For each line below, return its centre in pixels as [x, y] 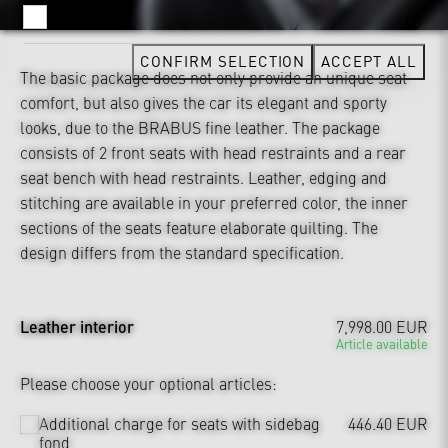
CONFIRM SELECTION [223, 60]
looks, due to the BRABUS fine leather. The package [200, 126]
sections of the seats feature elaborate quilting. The [199, 226]
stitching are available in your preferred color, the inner [214, 201]
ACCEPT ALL [369, 60]
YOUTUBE [90, 15]
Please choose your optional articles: [148, 382]
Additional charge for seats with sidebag [180, 423]
